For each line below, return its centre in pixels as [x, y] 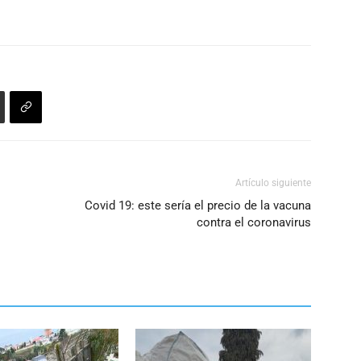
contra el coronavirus [254, 223]
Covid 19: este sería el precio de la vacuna [198, 206]
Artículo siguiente [273, 183]
